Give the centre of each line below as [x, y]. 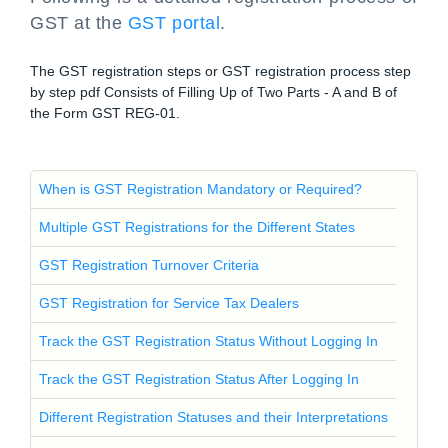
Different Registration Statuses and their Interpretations [213, 417]
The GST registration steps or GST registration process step [220, 71]
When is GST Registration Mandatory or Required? [200, 189]
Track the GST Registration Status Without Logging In [208, 341]
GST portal [174, 23]
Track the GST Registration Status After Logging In [199, 379]
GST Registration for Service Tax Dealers [169, 303]
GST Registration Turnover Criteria [149, 265]
